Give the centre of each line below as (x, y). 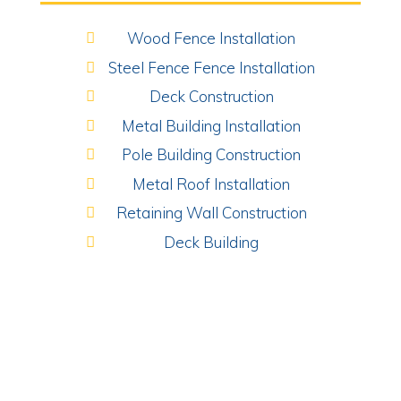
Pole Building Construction (212, 154)
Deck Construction (211, 96)
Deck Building (212, 242)
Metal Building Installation (212, 125)
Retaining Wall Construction (211, 213)
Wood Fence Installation (212, 38)
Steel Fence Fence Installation (211, 67)
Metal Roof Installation (212, 183)
